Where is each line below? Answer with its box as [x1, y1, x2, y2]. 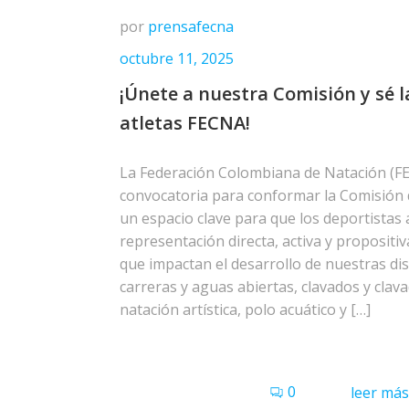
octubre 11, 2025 [120, 48, 234, 68]
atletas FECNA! [120, 110, 250, 135]
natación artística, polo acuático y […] [120, 299, 371, 320]
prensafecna [148, 16, 234, 37]
